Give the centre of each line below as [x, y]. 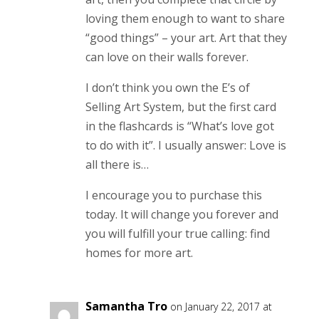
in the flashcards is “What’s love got [179, 126]
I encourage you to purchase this [173, 195]
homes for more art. [139, 252]
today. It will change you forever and [182, 214]
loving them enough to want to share [185, 18]
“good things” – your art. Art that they [186, 37]
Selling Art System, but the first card [181, 106]
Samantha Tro [126, 306]
